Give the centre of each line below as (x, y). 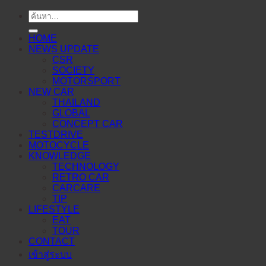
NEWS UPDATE (64, 49)
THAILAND (76, 102)
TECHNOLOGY (86, 166)
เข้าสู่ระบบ (50, 254)
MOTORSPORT (86, 81)
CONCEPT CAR (88, 123)
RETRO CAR (81, 177)
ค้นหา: (42, 17)
